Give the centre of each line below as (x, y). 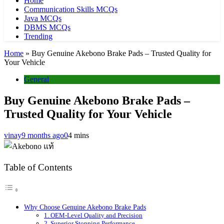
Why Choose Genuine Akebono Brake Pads (85, 207)
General (36, 79)
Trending (38, 36)
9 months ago (43, 135)
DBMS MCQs (47, 27)
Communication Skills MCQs (71, 9)
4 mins (78, 135)
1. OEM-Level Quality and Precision (93, 215)
